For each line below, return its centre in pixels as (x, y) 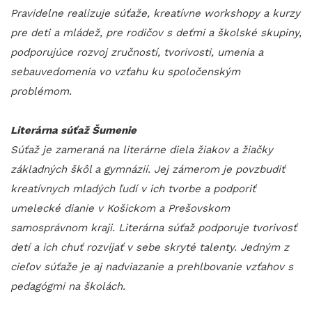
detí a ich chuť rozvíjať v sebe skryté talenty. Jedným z (150, 248)
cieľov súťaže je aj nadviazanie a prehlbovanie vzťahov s (152, 267)
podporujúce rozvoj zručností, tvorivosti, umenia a (137, 53)
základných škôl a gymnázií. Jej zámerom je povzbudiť (148, 170)
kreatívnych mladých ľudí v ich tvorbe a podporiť (133, 189)
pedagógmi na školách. (68, 287)
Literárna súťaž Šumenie (73, 131)
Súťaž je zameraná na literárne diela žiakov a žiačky (142, 150)
